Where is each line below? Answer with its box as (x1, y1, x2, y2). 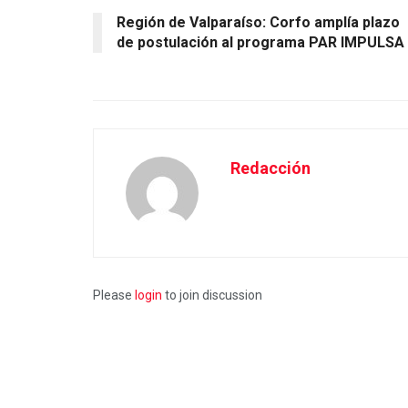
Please (93, 287, 135, 302)
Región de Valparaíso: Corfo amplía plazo (117, 13, 400, 31)
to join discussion (162, 287, 262, 302)
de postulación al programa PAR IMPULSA (117, 33, 404, 51)
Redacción (230, 158, 311, 178)
